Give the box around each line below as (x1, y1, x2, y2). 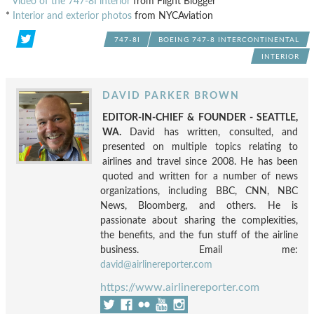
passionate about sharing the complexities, (100, 215, 298, 226)
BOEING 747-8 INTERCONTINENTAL (158, 36, 299, 43)
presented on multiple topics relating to (102, 142, 298, 152)
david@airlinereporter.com (100, 259, 212, 270)
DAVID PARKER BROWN (102, 90, 240, 101)
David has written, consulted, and (121, 127, 298, 137)
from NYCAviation (132, 11, 213, 21)
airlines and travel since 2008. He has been (102, 156, 298, 167)
